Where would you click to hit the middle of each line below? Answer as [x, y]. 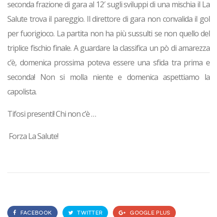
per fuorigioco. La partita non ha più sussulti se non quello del [108, 34]
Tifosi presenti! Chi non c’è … [52, 114]
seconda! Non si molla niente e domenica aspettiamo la [108, 77]
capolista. [22, 92]
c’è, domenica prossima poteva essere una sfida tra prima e [108, 63]
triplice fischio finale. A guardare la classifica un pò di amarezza [108, 48]
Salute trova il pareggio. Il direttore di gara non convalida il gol [108, 19]
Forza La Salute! [33, 136]
